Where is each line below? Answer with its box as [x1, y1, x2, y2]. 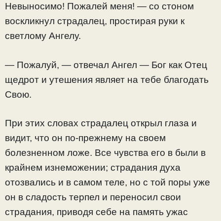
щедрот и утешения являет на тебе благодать [5, 74, 209, 85]
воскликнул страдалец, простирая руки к [5, 16, 184, 27]
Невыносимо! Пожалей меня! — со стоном [5, 1, 194, 12]
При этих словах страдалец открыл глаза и [5, 118, 197, 129]
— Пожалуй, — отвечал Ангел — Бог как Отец [5, 59, 207, 70]
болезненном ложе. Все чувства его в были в [5, 147, 206, 158]
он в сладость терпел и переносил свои [5, 192, 181, 203]
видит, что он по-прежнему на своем [5, 133, 166, 144]
